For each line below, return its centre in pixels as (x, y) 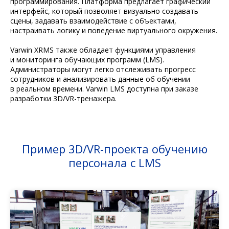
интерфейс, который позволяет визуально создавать (104, 11)
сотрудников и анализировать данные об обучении (100, 79)
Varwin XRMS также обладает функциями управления (103, 50)
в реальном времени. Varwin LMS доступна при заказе (104, 89)
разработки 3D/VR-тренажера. (63, 99)
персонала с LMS (114, 163)
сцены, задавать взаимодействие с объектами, (93, 21)
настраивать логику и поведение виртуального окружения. (114, 31)
